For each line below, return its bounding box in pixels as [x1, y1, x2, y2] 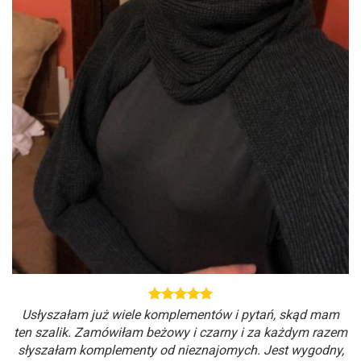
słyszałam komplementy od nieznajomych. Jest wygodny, [17, 342, 344, 359]
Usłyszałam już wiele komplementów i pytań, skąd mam [22, 307, 339, 323]
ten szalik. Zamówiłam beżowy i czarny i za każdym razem [14, 325, 347, 341]
